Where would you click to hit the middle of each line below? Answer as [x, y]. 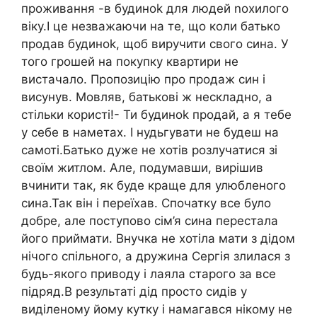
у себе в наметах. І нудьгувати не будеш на [150, 132]
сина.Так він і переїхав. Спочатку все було [146, 203]
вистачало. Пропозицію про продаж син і [143, 79]
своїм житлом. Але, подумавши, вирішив [142, 167]
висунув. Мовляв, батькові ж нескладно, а [147, 97]
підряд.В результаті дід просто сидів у [134, 291]
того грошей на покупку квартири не [130, 61]
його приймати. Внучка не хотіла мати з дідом [158, 238]
